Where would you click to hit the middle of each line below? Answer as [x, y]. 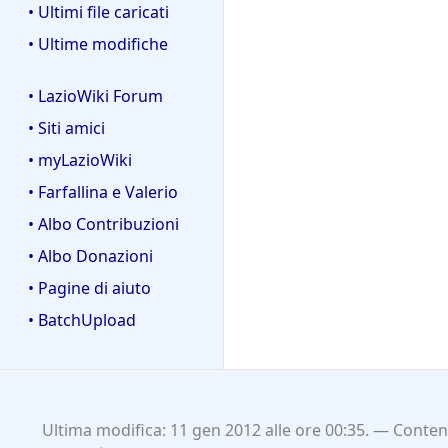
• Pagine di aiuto [89, 288]
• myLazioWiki [80, 160]
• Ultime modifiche [98, 43]
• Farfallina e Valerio [103, 192]
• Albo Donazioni [90, 256]
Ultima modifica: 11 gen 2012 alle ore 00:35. [205, 430]
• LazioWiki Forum [95, 96]
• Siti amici [66, 128]
